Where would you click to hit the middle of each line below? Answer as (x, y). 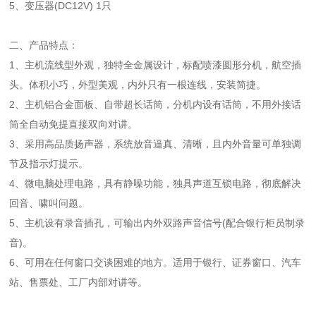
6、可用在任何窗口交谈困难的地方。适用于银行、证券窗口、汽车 (156, 263)
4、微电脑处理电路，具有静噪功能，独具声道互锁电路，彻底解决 (156, 184)
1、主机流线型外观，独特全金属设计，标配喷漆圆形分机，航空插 (156, 65)
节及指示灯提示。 (49, 164)
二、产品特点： (44, 45)
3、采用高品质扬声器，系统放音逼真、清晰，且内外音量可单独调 (156, 144)
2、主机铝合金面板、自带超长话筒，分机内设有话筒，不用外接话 (156, 105)
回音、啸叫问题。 (49, 203)
